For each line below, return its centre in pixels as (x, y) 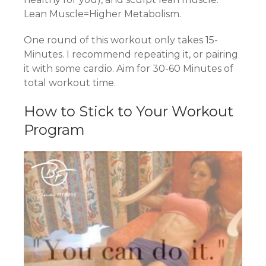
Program (54, 129)
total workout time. (70, 83)
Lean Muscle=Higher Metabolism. (102, 14)
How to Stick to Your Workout (129, 111)
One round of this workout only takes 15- (121, 40)
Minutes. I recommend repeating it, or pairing (131, 54)
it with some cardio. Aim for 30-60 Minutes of (129, 68)
